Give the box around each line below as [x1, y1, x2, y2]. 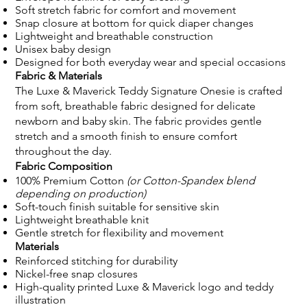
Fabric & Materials [15, 69, 103, 82]
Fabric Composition [15, 159, 113, 173]
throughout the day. [15, 144, 112, 158]
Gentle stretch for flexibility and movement [15, 225, 224, 239]
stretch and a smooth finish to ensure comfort [15, 129, 238, 143]
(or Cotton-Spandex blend [127, 173, 256, 187]
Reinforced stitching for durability [15, 254, 178, 267]
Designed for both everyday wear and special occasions [15, 55, 286, 69]
